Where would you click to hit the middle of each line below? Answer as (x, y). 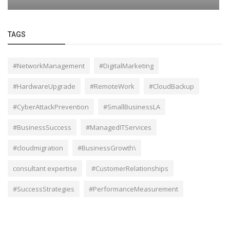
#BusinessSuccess (42, 127)
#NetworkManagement (49, 65)
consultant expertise (45, 168)
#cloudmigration (38, 148)
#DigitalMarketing (126, 65)
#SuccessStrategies (44, 189)
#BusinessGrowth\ (107, 148)
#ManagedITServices (119, 127)
